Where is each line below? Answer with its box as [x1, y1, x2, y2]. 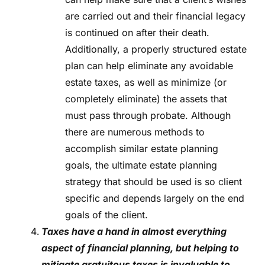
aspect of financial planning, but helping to [41, 242, 239, 254]
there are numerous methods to [65, 126, 205, 138]
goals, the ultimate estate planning [65, 159, 217, 172]
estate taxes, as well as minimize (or [65, 76, 227, 89]
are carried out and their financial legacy [65, 10, 245, 22]
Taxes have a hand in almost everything [41, 225, 227, 238]
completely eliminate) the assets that [65, 93, 227, 105]
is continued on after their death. [65, 27, 209, 39]
